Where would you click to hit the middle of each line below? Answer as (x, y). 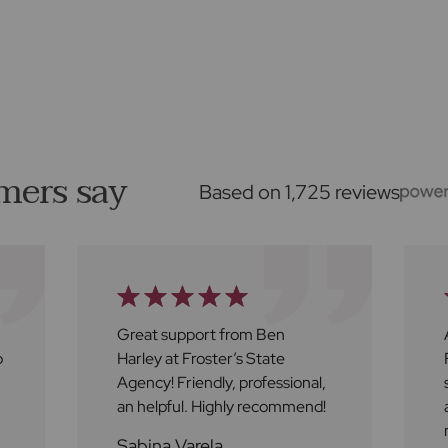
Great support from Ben (201, 334)
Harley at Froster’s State (201, 358)
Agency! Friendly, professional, (221, 382)
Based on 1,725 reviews (300, 191)
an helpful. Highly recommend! (221, 406)
